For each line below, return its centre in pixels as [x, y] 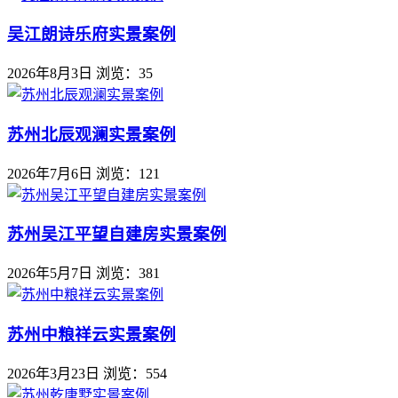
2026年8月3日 [50, 74]
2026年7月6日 [50, 173]
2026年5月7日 [50, 274]
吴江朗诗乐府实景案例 [92, 35]
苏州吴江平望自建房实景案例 [117, 235]
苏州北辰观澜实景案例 [92, 134]
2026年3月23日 [53, 373]
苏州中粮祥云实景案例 [92, 334]
